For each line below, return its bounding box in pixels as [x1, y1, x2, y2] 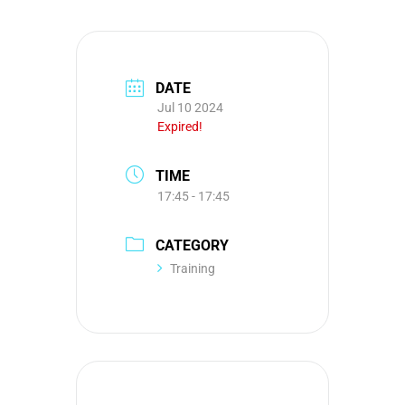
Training [170, 260, 215, 276]
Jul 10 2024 [157, 100, 223, 116]
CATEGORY [155, 236, 229, 254]
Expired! [157, 119, 202, 135]
